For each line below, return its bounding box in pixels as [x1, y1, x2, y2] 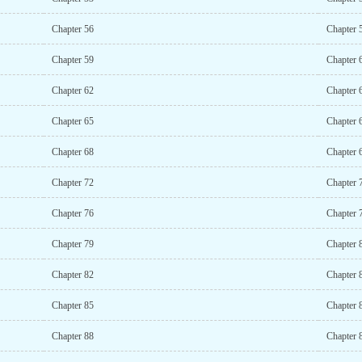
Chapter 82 [51, 269, 94, 280]
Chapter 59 [51, 54, 94, 65]
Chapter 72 [51, 177, 94, 188]
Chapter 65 [51, 116, 94, 127]
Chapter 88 [51, 330, 94, 342]
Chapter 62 [51, 85, 94, 96]
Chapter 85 [51, 300, 94, 311]
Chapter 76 [51, 208, 94, 219]
